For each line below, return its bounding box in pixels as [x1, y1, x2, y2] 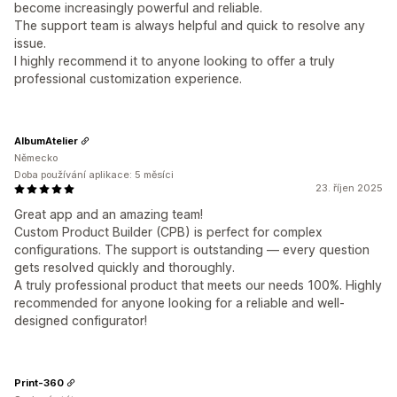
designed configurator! [14, 313, 147, 329]
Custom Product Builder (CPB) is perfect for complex [14, 224, 323, 240]
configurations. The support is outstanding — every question [14, 242, 370, 258]
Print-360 [14, 376, 64, 389]
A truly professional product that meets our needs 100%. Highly [14, 277, 382, 293]
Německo [14, 152, 58, 165]
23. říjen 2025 [315, 182, 383, 195]
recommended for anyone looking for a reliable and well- [14, 295, 345, 311]
